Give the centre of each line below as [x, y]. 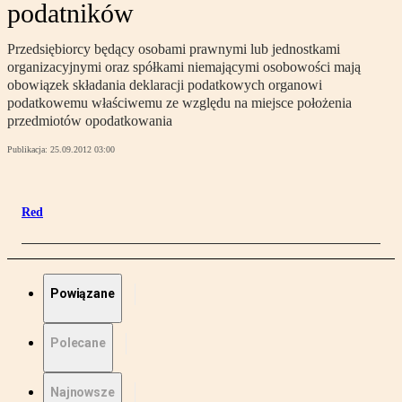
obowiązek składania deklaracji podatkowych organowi [165, 85]
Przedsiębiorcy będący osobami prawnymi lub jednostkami [174, 49]
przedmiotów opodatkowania [90, 121]
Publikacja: [29, 150]
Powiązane [83, 294]
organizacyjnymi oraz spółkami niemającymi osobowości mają [184, 67]
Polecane [78, 343]
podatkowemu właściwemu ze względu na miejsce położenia [179, 103]
